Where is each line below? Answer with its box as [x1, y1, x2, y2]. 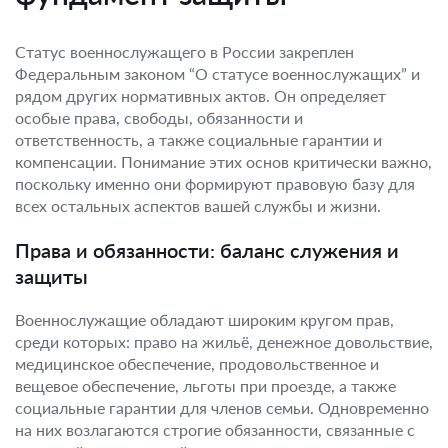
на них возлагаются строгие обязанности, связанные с [15, 420, 415, 439]
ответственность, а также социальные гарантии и [15, 130, 382, 149]
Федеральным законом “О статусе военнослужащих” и [15, 64, 420, 83]
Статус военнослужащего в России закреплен [15, 42, 354, 61]
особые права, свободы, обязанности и [15, 108, 303, 127]
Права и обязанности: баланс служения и [15, 238, 399, 262]
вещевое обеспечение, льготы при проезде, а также [15, 376, 396, 395]
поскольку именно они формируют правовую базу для [15, 174, 415, 193]
